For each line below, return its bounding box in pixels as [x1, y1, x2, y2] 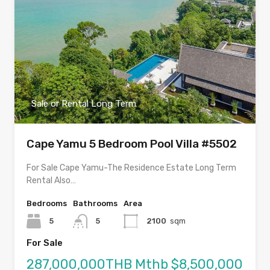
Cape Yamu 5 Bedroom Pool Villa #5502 [27, 137, 237, 151]
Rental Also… [27, 175, 76, 186]
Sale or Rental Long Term [31, 98, 136, 110]
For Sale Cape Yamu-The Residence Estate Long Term [27, 163, 236, 174]
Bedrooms [27, 199, 67, 209]
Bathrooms [73, 199, 118, 209]
